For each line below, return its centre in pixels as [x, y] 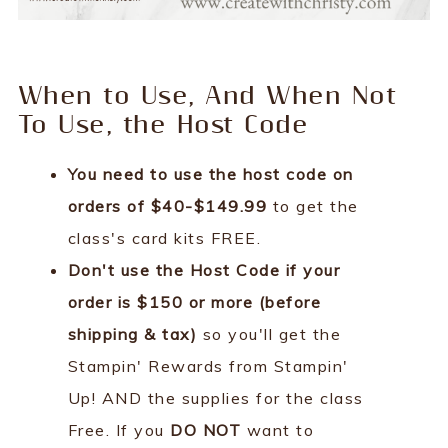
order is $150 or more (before [194, 301]
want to [278, 429]
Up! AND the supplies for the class [215, 397]
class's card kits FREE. [167, 237]
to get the [313, 205]
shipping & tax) [135, 333]
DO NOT [206, 429]
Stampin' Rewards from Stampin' [208, 365]
